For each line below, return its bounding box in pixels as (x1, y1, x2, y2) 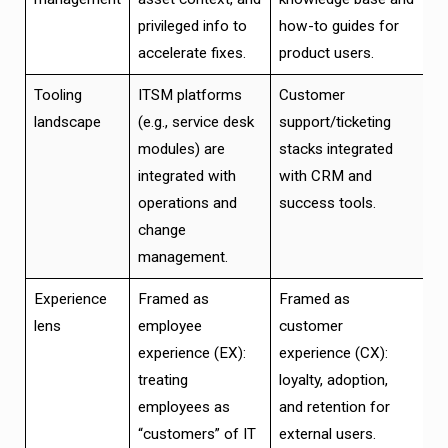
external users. (278, 425, 376, 444)
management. (137, 248, 228, 267)
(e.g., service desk (137, 113, 254, 132)
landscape (33, 113, 101, 132)
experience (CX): (278, 344, 388, 363)
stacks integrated (278, 140, 393, 159)
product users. (278, 44, 374, 63)
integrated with (137, 167, 236, 186)
